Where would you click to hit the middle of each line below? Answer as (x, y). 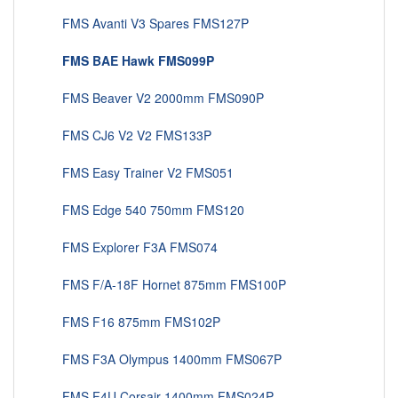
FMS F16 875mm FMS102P (131, 322)
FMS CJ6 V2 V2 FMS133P (126, 135)
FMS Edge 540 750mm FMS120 (143, 210)
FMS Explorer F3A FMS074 (129, 247)
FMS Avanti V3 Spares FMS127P (145, 24)
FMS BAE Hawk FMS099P (138, 61)
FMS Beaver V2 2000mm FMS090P (152, 98)
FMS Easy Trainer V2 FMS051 (137, 173)
